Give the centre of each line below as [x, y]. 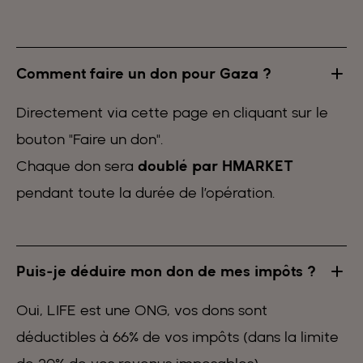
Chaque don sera [77, 165]
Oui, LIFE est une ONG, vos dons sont [142, 310]
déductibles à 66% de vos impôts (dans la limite [177, 337]
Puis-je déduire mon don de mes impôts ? [166, 271]
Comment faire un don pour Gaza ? [144, 73]
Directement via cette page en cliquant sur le [172, 112]
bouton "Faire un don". [90, 139]
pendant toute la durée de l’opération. [146, 192]
